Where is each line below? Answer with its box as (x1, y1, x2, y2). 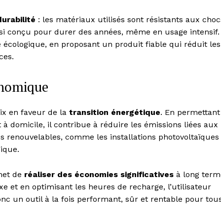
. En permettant (160, 108, 220, 117)
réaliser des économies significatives (24, 170, 174, 180)
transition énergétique (69, 108, 160, 117)
